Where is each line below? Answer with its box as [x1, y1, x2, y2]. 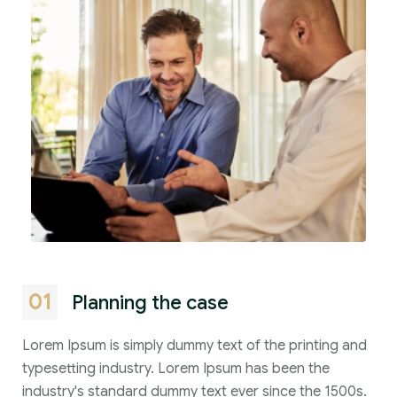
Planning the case [72, 290, 229, 315]
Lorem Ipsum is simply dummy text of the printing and [22, 337, 367, 355]
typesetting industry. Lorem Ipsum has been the [22, 360, 330, 378]
